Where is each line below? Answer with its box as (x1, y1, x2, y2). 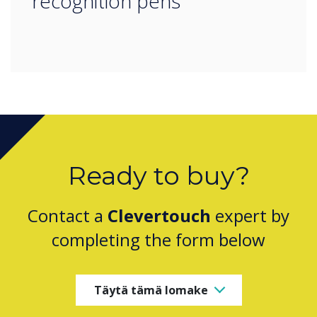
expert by (211, 204, 289, 228)
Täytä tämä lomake (93, 282, 208, 298)
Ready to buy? (67, 160, 250, 192)
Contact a (28, 204, 108, 228)
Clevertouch (108, 204, 211, 228)
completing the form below (52, 228, 265, 252)
